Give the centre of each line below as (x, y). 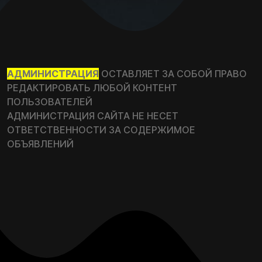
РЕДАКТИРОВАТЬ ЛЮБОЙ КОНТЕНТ (92, 88)
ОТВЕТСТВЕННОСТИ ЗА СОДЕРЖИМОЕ (101, 130)
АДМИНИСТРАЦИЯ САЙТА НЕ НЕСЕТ (93, 116)
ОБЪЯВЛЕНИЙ (40, 144)
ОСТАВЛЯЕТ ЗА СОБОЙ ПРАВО (173, 74)
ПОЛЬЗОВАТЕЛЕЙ (51, 102)
